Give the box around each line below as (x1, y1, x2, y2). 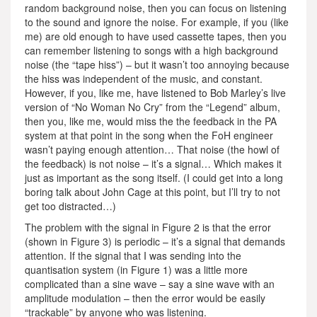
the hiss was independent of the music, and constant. (25, 71, 263, 86)
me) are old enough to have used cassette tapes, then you (25, 28, 287, 43)
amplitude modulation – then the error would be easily (25, 290, 265, 305)
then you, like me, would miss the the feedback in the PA (25, 113, 277, 128)
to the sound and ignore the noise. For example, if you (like (25, 14, 289, 29)
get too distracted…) (25, 198, 116, 213)
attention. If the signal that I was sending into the (25, 248, 241, 263)
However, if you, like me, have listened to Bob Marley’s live (25, 85, 286, 100)
